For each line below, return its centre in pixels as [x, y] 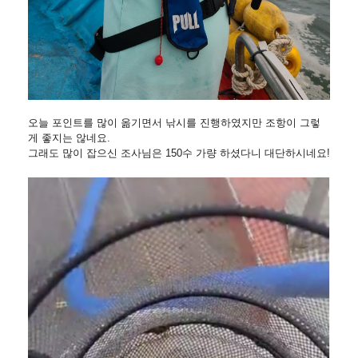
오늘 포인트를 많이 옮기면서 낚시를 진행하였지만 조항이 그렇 [174, 123]
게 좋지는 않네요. [69, 138]
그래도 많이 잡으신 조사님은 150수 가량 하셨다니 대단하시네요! [179, 153]
